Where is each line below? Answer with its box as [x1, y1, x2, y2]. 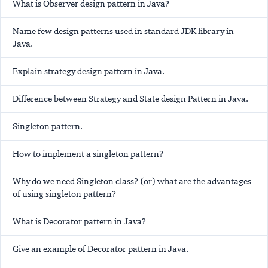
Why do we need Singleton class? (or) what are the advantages [13, 176, 251, 187]
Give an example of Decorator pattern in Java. [13, 243, 188, 255]
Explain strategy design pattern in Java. [13, 66, 165, 77]
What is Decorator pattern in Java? [13, 216, 146, 227]
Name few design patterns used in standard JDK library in [13, 26, 234, 37]
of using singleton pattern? [13, 188, 116, 200]
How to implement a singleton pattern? [13, 148, 163, 160]
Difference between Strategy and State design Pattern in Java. [13, 93, 248, 105]
